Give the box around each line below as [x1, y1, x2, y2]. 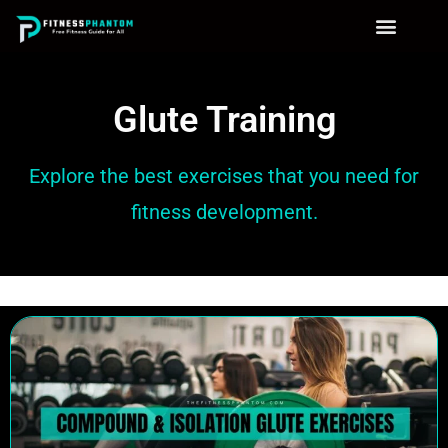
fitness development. [130, 200, 318, 224]
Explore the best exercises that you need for [29, 164, 419, 188]
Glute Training [112, 99, 336, 141]
